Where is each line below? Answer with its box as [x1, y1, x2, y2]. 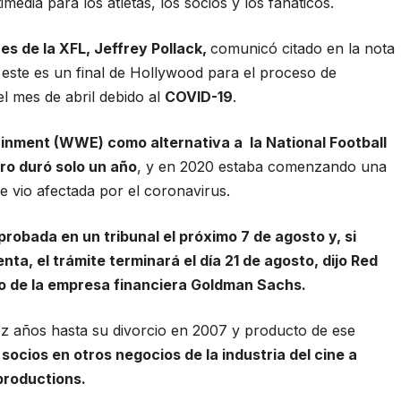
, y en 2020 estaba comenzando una [137, 158, 388, 175]
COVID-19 [165, 88, 234, 106]
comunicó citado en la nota [210, 39, 396, 57]
